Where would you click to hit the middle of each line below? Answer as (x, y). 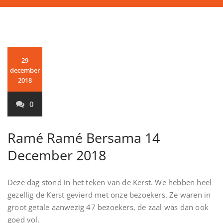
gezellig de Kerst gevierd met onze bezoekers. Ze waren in (109, 195)
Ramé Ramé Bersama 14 (84, 138)
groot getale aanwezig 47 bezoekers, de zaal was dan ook (108, 207)
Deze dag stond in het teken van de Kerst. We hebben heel (110, 182)
